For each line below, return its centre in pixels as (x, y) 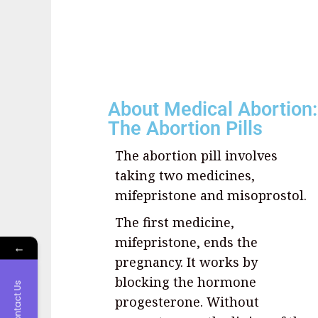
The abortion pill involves (196, 156)
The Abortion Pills (185, 129)
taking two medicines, (185, 176)
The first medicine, (175, 223)
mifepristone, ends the (186, 242)
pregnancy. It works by (186, 262)
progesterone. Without (187, 302)
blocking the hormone (186, 282)
